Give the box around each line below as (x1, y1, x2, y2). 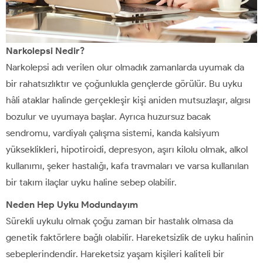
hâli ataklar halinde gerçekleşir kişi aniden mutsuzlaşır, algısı (6, 95, 251, 106)
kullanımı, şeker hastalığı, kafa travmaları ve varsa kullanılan (6, 160, 249, 172)
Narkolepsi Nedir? (6, 45, 85, 57)
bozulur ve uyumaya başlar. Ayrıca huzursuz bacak (6, 111, 211, 123)
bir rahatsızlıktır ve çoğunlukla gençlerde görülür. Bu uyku (6, 78, 242, 90)
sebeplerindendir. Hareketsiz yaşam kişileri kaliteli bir (6, 248, 224, 260)
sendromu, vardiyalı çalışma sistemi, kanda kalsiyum (6, 127, 220, 139)
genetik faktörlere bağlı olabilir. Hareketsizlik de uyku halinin (6, 232, 254, 244)
